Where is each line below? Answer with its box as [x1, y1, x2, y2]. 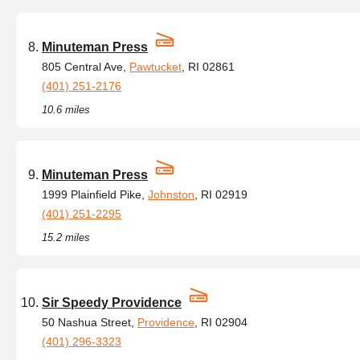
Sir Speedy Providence [42, 296, 182, 309]
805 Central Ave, [42, 60, 129, 73]
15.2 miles [42, 231, 90, 243]
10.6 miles [42, 104, 90, 116]
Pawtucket [129, 60, 182, 73]
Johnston [148, 188, 194, 201]
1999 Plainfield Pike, [42, 188, 148, 201]
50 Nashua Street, [42, 316, 137, 329]
